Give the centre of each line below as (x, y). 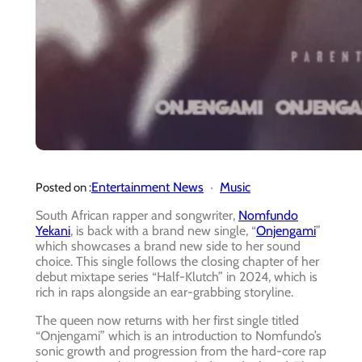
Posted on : (63, 187)
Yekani (53, 231)
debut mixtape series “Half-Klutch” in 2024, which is (177, 277)
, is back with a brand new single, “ (163, 231)
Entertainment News (147, 187)
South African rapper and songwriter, (137, 216)
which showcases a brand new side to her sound (168, 246)
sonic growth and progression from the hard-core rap (181, 351)
